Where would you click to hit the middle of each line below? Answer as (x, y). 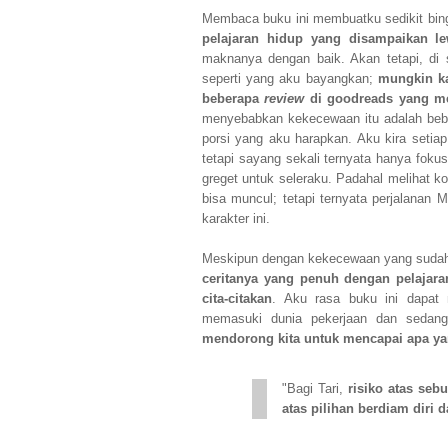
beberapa (230, 99)
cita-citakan (237, 299)
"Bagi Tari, (315, 389)
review (282, 99)
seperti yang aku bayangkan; (290, 79)
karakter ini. (236, 219)
